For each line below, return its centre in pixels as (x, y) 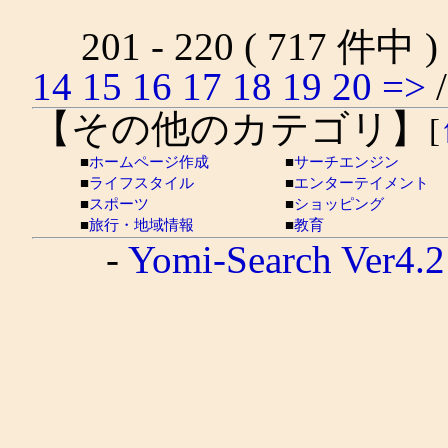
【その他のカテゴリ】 (230, 128)
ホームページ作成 (149, 162)
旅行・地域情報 (141, 225)
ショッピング (339, 204)
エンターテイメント (361, 183)
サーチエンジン (346, 162)
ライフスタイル (141, 183)
